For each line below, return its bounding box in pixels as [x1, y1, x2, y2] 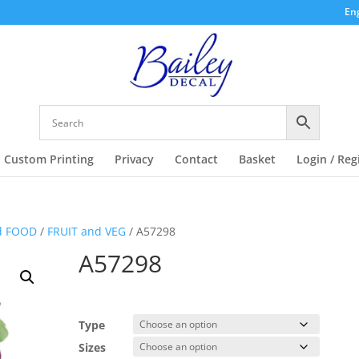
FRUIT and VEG [47, 224, 127, 239]
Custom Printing [3, 151, 94, 167]
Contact [174, 151, 218, 167]
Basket [238, 151, 276, 167]
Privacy [114, 151, 154, 167]
